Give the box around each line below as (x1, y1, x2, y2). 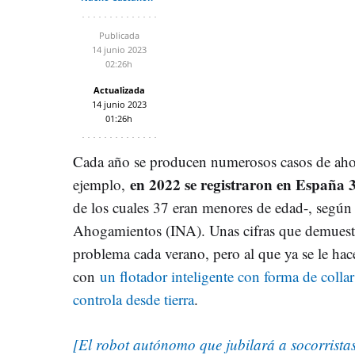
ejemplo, (73, 174, 130, 194)
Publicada (98, 29, 139, 41)
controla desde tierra (73, 288, 194, 309)
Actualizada (93, 83, 145, 96)
